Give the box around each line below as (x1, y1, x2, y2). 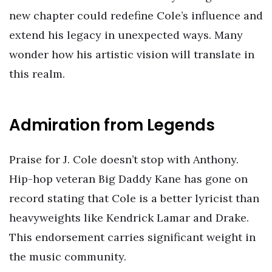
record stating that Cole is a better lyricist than (9, 191, 259, 205)
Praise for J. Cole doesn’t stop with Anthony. (9, 152, 239, 166)
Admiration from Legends (9, 114, 215, 137)
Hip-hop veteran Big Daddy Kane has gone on (9, 171, 248, 186)
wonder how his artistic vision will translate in (9, 47, 254, 61)
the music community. (9, 249, 126, 263)
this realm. (9, 66, 65, 81)
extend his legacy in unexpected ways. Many (9, 27, 243, 42)
